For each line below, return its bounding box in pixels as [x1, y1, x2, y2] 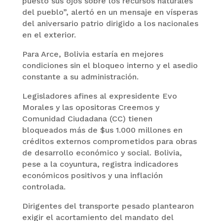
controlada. [22, 182, 66, 191]
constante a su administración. [22, 72, 139, 81]
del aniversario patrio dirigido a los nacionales [22, 19, 198, 28]
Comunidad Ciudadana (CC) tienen [22, 114, 152, 123]
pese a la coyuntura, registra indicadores [22, 159, 178, 169]
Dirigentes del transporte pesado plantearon [22, 201, 194, 211]
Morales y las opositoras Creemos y [22, 103, 159, 112]
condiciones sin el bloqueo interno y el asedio [22, 61, 198, 70]
